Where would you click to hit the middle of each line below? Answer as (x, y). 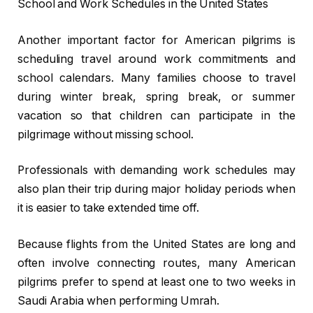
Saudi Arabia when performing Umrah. (119, 300)
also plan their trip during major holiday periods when (156, 189)
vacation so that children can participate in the (156, 115)
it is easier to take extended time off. (108, 208)
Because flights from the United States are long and (156, 244)
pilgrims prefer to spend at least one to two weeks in (156, 282)
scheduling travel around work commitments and (156, 59)
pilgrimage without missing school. (106, 134)
